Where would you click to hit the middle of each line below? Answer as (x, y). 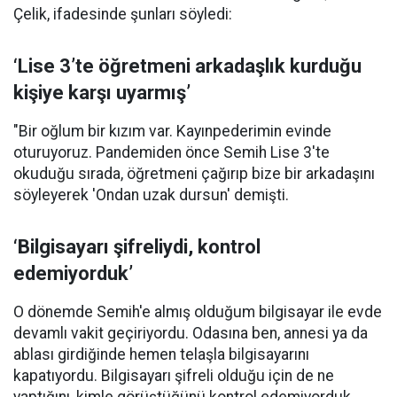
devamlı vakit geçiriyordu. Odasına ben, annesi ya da (191, 334)
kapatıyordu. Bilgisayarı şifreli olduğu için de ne (174, 376)
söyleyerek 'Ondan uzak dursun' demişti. (151, 195)
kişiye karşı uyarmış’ (102, 93)
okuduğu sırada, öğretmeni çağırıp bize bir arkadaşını (194, 174)
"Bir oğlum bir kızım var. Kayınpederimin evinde (172, 132)
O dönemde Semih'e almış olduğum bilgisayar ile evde (198, 312)
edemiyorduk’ (73, 274)
